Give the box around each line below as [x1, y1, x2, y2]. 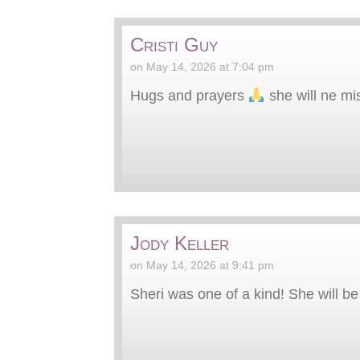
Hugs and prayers [130, 87, 248, 104]
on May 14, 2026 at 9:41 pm [130, 258, 274, 272]
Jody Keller [130, 231, 229, 254]
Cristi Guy [130, 33, 218, 55]
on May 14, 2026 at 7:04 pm [130, 59, 274, 73]
